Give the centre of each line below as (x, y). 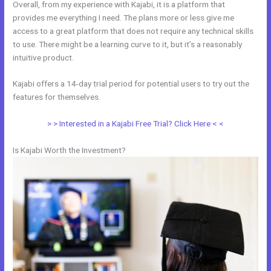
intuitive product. (44, 57)
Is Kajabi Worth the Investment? (70, 150)
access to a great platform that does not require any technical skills (133, 31)
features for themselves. (57, 97)
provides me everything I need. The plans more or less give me (124, 17)
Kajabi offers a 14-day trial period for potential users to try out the (131, 84)
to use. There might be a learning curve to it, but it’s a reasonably (128, 44)
